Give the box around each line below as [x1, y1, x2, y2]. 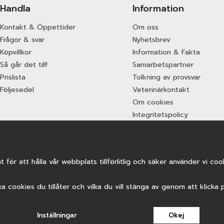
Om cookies [132, 97, 173, 107]
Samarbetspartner [132, 59, 193, 70]
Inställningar [37, 210, 77, 220]
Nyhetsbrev [132, 34, 170, 45]
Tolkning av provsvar [132, 72, 200, 82]
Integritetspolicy [132, 109, 188, 120]
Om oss [132, 22, 158, 32]
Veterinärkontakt [132, 84, 189, 95]
